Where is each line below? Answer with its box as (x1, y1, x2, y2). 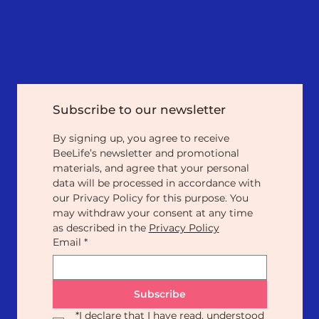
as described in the (52, 221, 149, 234)
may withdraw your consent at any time (52, 206, 253, 219)
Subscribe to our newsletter (52, 102, 226, 117)
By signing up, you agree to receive (52, 131, 229, 145)
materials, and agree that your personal (52, 161, 249, 174)
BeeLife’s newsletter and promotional (52, 146, 239, 159)
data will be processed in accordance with (52, 176, 261, 189)
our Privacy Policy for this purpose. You (52, 191, 249, 204)
